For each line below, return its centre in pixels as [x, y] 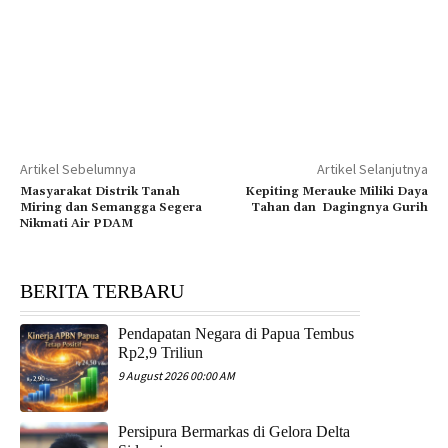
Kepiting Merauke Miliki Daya [336, 191]
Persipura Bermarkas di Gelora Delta [234, 432]
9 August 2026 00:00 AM [177, 375]
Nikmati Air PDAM [76, 223]
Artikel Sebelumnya [78, 168]
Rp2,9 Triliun [161, 352]
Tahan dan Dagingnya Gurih [339, 207]
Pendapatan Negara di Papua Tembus [236, 333]
